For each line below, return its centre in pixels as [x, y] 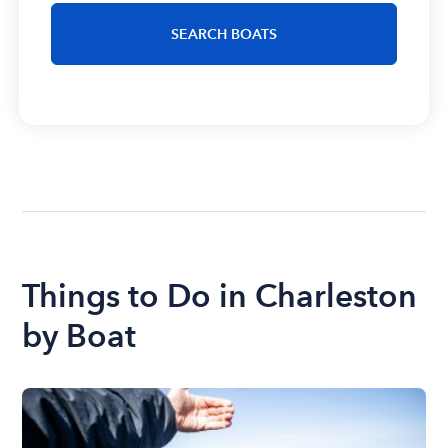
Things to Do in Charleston [220, 296]
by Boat [79, 336]
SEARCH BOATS [224, 34]
